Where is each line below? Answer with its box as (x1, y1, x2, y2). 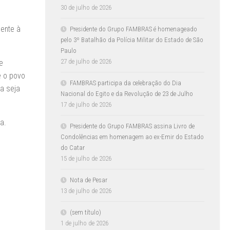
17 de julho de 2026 (61, 100, 111, 108)
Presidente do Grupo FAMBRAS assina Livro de (70, 122, 195, 130)
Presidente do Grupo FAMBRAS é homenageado (70, 25, 197, 33)
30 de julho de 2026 (61, 3, 111, 11)
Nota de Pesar (70, 176, 107, 184)
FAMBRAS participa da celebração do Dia (70, 79, 181, 87)
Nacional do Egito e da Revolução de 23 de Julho (61, 89, 193, 98)
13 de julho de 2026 (61, 186, 111, 195)
